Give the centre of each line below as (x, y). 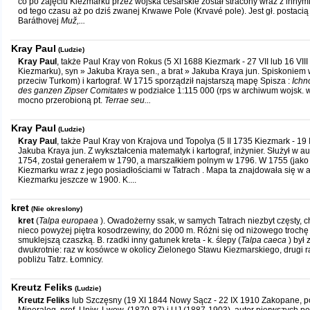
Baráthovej (39, 21)
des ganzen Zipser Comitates (74, 91)
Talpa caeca (265, 240)
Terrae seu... (128, 100)
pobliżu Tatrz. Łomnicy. (61, 259)
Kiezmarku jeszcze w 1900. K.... (77, 180)
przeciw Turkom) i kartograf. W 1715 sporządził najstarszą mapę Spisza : (155, 81)
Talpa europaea (70, 221)
